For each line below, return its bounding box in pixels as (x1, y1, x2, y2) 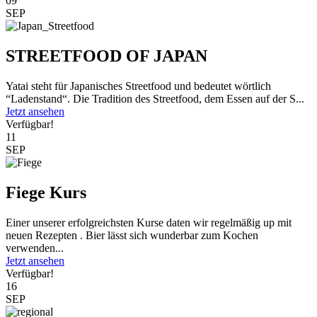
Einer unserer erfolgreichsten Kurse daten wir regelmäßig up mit (6, 216, 292, 229)
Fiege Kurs (6, 183, 86, 202)
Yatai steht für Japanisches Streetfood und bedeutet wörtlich (6, 80, 271, 93)
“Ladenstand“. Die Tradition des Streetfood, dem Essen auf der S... (6, 93, 304, 105)
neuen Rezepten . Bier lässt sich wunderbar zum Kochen (6, 229, 258, 241)
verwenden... (6, 241, 64, 254)
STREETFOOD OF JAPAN (6, 47, 207, 66)
